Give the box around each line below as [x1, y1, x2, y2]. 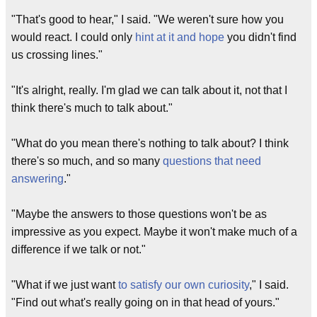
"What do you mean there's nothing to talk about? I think [11, 137, 289, 149]
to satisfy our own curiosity [118, 279, 249, 291]
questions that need [163, 155, 261, 167]
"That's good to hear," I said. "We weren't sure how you [11, 13, 284, 25]
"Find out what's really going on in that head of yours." [11, 296, 279, 309]
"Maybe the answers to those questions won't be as [11, 208, 267, 220]
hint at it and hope [135, 31, 224, 43]
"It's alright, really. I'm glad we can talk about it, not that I [11, 84, 287, 96]
